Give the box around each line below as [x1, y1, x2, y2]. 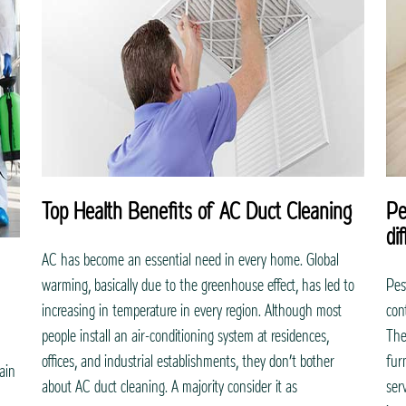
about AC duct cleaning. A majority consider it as [42, 370, 297, 404]
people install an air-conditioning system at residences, [42, 319, 329, 353]
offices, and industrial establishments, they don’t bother [42, 344, 334, 379]
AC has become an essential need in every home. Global [42, 243, 339, 277]
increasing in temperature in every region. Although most [42, 294, 342, 328]
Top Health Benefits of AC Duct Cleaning [42, 188, 352, 237]
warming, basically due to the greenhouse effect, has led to [42, 268, 354, 303]
